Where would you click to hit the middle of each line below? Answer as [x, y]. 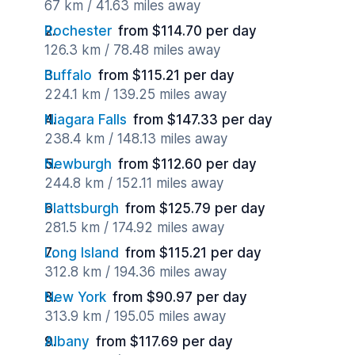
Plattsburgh [82, 208]
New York [75, 297]
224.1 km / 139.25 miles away [136, 94]
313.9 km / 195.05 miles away [135, 316]
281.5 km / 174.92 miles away [134, 227]
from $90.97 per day [180, 297]
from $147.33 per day [203, 120]
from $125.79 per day [195, 208]
